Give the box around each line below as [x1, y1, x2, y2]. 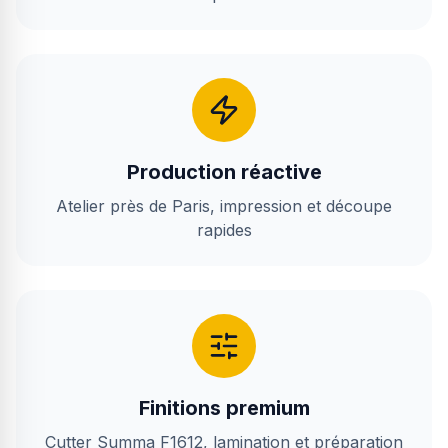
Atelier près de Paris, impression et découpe [56, 196, 392, 216]
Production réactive [126, 160, 322, 184]
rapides [196, 220, 252, 240]
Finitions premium [138, 396, 310, 420]
